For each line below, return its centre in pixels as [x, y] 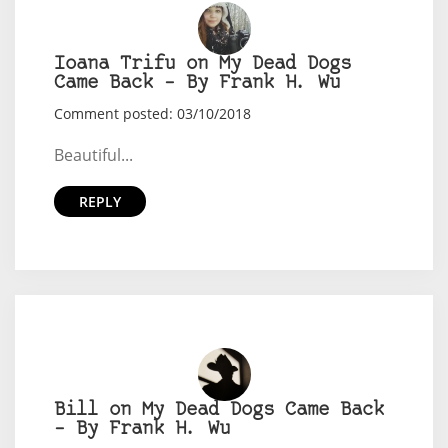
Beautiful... [93, 154]
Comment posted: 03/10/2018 [152, 113]
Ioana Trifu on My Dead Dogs [202, 64]
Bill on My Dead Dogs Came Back [218, 410]
